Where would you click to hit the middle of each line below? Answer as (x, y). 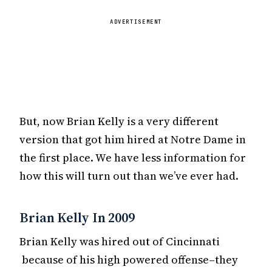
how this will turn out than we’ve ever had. (129, 176)
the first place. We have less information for (133, 158)
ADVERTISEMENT (136, 22)
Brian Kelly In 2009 (77, 217)
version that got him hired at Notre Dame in (133, 140)
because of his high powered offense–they (129, 259)
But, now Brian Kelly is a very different (119, 121)
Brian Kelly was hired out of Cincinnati (120, 241)
